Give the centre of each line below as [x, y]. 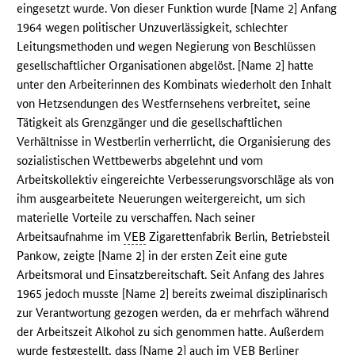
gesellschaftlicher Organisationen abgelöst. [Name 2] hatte [166, 66]
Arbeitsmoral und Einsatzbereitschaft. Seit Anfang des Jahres [171, 275]
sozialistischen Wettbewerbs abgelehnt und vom [140, 161]
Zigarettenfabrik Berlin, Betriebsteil [238, 237]
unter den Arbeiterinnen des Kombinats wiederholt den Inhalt [174, 85]
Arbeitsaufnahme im [71, 237]
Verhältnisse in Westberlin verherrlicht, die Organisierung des [174, 142]
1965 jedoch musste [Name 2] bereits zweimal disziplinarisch [172, 294]
